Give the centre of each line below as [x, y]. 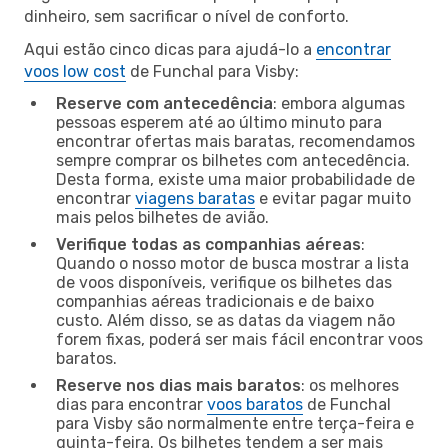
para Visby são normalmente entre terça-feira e [235, 423]
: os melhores [350, 385]
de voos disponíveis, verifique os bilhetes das [224, 282]
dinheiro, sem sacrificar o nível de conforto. [186, 16]
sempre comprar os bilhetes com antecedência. [233, 160]
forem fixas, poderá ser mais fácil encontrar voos [239, 339]
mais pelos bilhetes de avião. [162, 217]
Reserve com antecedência [164, 103]
